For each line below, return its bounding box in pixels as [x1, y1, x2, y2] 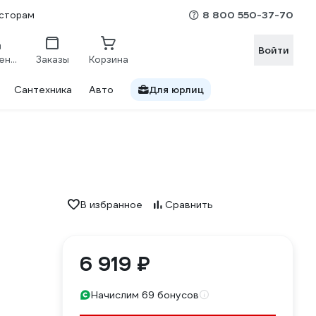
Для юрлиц [149, 83, 204, 96]
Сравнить [165, 198, 213, 211]
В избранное [80, 198, 142, 211]
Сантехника [14, 83, 72, 96]
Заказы [35, 53, 69, 66]
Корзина [89, 53, 128, 66]
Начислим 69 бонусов [91, 288, 199, 301]
